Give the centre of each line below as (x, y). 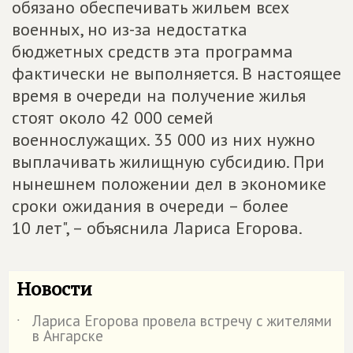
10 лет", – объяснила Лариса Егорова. (157, 228)
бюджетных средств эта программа (152, 51)
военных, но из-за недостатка (130, 29)
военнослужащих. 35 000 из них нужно (163, 139)
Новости (54, 288)
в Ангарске (68, 336)
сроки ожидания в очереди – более (150, 206)
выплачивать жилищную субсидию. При (168, 162)
